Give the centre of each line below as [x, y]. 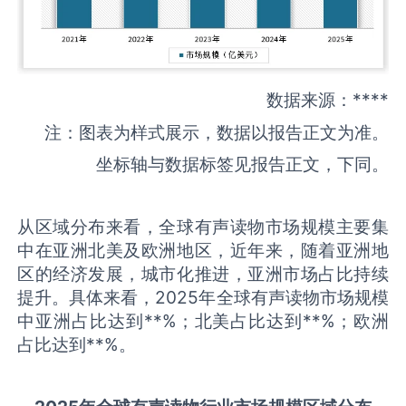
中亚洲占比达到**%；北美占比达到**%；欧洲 [203, 321]
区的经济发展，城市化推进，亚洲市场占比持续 [203, 274]
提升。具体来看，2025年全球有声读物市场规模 [203, 298]
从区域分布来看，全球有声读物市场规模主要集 [203, 227]
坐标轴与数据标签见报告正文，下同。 [242, 164]
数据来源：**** [327, 100]
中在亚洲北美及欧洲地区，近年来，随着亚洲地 [203, 251]
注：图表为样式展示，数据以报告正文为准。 [216, 132]
